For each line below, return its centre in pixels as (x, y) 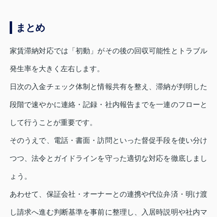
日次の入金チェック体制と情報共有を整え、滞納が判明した (108, 86)
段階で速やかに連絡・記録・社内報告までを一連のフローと (108, 104)
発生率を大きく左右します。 (57, 68)
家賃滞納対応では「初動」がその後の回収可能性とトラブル (108, 50)
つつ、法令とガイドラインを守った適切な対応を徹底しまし (108, 158)
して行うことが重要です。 (53, 122)
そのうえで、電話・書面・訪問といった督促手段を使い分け (108, 140)
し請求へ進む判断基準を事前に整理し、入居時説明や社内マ (108, 212)
